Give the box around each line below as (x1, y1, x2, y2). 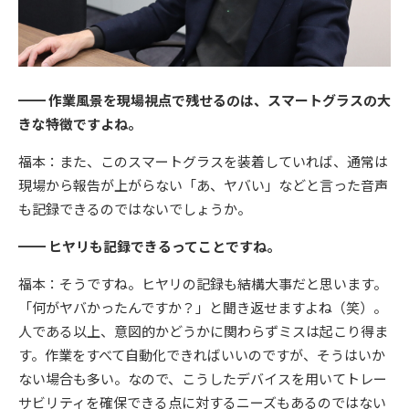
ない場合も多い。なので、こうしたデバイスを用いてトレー (18, 369, 387, 389)
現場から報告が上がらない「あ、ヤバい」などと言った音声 (18, 175, 388, 195)
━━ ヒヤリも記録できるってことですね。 (18, 236, 280, 257)
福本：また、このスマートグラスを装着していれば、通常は (18, 152, 388, 172)
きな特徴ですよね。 (18, 114, 142, 134)
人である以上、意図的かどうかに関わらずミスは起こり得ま (18, 321, 388, 341)
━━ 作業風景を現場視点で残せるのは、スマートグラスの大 (18, 90, 391, 110)
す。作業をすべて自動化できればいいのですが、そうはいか (18, 345, 385, 365)
